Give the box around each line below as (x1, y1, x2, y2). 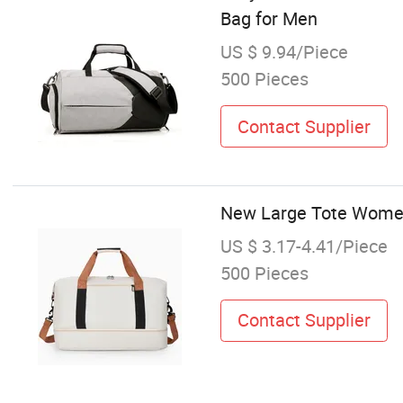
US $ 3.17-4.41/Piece (219, 233, 388, 258)
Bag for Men (219, 5, 318, 31)
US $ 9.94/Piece (219, 40, 348, 65)
